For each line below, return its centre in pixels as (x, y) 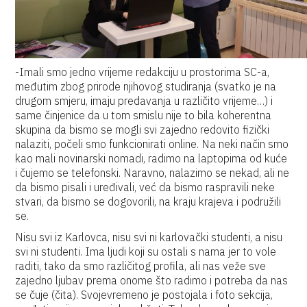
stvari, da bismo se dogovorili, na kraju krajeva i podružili (148, 201)
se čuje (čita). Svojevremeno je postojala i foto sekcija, (144, 295)
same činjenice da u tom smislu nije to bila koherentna (144, 115)
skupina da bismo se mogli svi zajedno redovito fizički (143, 130)
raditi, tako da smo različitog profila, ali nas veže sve (141, 266)
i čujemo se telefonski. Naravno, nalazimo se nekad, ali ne (152, 173)
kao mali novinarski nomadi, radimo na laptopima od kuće (151, 158)
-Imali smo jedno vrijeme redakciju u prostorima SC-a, (143, 72)
